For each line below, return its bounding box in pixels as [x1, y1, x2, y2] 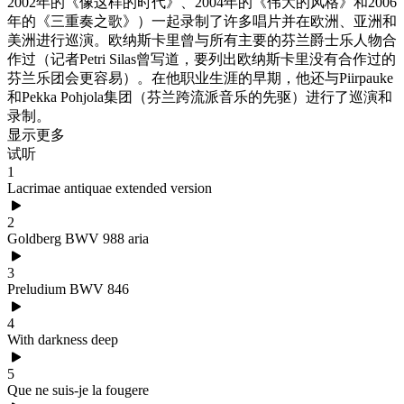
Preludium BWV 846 [7, 281, 129, 297]
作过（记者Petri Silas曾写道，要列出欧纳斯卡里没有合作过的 [7, 51, 396, 67]
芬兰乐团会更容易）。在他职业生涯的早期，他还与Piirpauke [7, 70, 393, 86]
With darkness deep [7, 332, 118, 347]
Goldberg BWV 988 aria [7, 231, 149, 246]
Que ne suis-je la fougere [7, 382, 149, 398]
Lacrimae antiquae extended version [7, 180, 212, 196]
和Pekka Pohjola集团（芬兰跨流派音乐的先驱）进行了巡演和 [7, 89, 392, 105]
